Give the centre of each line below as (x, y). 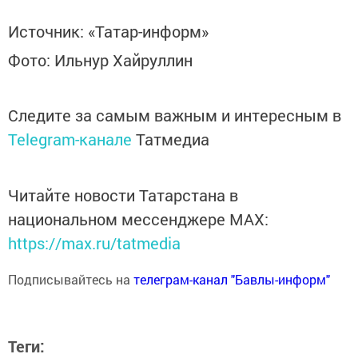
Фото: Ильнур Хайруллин (100, 60)
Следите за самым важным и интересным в (175, 115)
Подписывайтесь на (71, 280)
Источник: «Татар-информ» (108, 31)
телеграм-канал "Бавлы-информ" (232, 280)
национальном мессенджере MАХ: (138, 219)
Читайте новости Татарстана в (123, 195)
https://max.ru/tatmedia (94, 243)
